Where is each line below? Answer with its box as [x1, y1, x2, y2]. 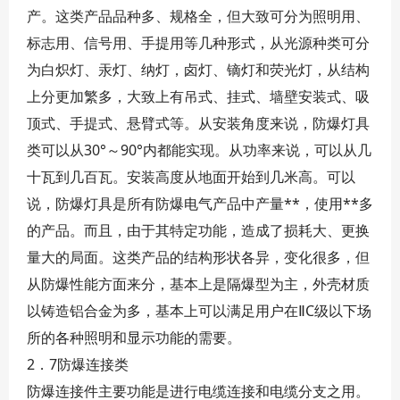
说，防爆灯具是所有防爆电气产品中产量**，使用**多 [27, 194, 373, 213]
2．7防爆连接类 [27, 354, 129, 374]
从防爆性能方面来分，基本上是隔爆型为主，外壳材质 [27, 274, 370, 294]
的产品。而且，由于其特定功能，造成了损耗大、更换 [27, 221, 370, 240]
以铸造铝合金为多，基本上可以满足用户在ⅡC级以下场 [27, 301, 371, 321]
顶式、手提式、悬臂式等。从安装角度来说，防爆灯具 [27, 113, 370, 133]
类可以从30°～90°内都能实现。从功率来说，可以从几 [27, 140, 371, 160]
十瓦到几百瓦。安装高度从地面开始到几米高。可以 [27, 167, 355, 187]
